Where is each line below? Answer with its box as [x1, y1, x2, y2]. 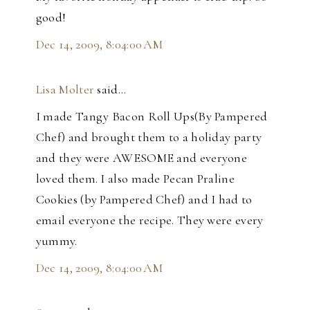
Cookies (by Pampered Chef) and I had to [35, 192, 253, 208]
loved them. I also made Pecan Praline [35, 171, 235, 187]
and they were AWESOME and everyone [35, 150, 248, 166]
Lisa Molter [35, 82, 95, 98]
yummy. [35, 233, 77, 249]
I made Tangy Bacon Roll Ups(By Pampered [35, 109, 268, 125]
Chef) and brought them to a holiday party [35, 129, 262, 145]
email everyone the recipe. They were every [35, 212, 264, 228]
